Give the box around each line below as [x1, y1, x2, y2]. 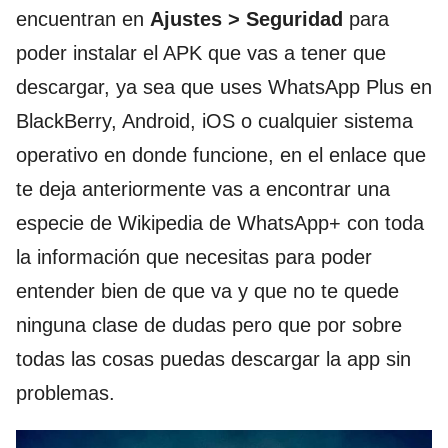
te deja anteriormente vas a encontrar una [16, 178, 390, 201]
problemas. [16, 382, 115, 405]
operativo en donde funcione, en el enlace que [16, 144, 426, 167]
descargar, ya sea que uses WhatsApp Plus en [16, 76, 432, 99]
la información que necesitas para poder [16, 246, 372, 269]
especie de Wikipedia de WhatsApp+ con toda [16, 212, 424, 235]
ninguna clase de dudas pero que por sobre [16, 314, 402, 337]
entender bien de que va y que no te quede [16, 280, 399, 303]
